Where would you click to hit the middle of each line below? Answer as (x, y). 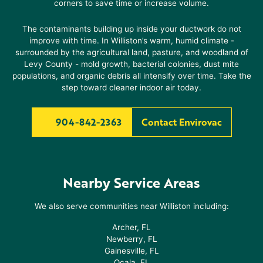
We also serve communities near (97, 206)
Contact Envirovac (181, 122)
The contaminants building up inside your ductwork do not (131, 28)
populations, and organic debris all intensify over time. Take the (131, 75)
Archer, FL (131, 227)
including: (210, 206)
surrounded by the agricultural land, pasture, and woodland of (131, 52)
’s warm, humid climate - (188, 40)
